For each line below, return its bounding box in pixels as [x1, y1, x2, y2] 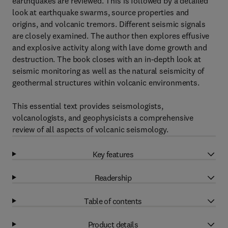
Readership [94, 172, 132, 183]
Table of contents [84, 195, 142, 206]
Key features [92, 149, 134, 159]
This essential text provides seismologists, [12, 101, 163, 111]
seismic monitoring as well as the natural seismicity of [12, 66, 205, 76]
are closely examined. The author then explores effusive [12, 31, 210, 41]
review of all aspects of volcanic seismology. [12, 124, 168, 134]
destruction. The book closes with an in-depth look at [12, 54, 201, 64]
